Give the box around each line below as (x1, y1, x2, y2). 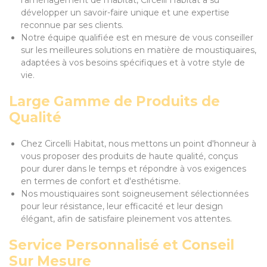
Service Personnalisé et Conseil (9, 237, 234, 253)
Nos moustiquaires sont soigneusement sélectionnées (21, 188, 249, 199)
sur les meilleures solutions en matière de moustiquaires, (21, 45, 256, 55)
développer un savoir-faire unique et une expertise (21, 7, 229, 18)
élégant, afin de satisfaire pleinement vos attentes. (21, 213, 232, 224)
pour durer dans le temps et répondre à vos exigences (21, 163, 246, 174)
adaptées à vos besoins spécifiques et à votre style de (21, 57, 245, 68)
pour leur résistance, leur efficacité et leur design (21, 201, 223, 212)
